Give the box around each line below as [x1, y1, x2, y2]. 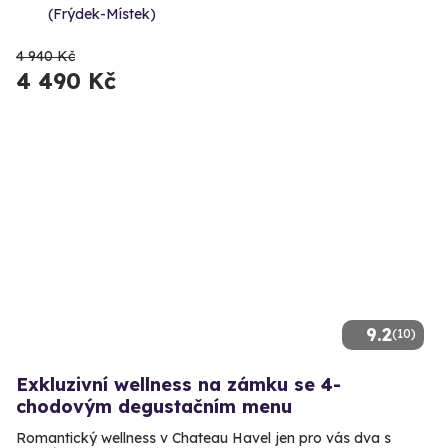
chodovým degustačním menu [16, 395, 292, 419]
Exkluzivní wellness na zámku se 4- [16, 373, 341, 397]
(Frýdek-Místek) [48, 5, 156, 24]
